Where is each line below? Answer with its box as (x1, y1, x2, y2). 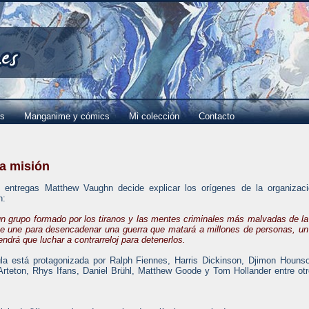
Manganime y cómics (24, 111, 110, 121)
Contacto (199, 111, 235, 121)
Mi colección (129, 111, 179, 121)
